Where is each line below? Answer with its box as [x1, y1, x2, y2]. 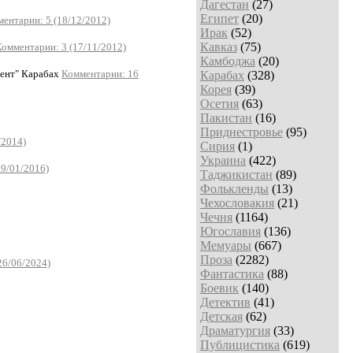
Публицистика [200, 337, 280, 351]
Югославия [200, 224, 261, 238]
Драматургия [200, 323, 270, 337]
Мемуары [200, 238, 251, 252]
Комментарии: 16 [61, 67, 139, 80]
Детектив [200, 295, 251, 309]
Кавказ [200, 39, 237, 54]
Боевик [200, 281, 239, 295]
